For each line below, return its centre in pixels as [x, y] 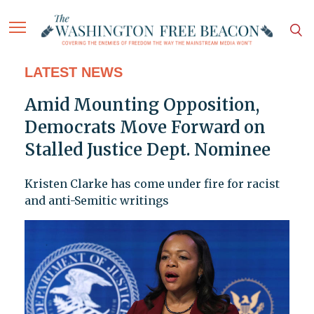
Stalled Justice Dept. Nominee [147, 150]
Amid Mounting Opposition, [142, 105]
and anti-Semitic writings [96, 201]
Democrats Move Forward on [145, 128]
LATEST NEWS [73, 73]
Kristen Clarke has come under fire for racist [152, 184]
